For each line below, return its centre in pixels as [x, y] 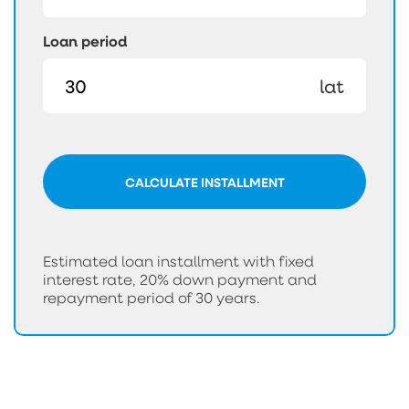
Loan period [85, 42]
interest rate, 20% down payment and [180, 280]
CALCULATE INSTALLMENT [204, 182]
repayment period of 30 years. [152, 298]
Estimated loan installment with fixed [178, 262]
